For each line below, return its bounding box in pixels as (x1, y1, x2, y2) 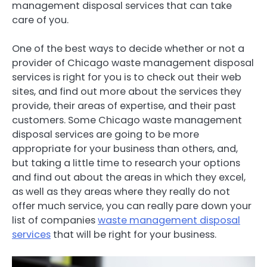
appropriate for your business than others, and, (12, 141, 238, 156)
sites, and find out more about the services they (12, 84, 241, 98)
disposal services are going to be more (12, 127, 199, 141)
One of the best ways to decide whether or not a (12, 41, 244, 55)
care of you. (12, 13, 69, 27)
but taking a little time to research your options (12, 156, 240, 170)
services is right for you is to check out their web (12, 70, 241, 84)
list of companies (12, 213, 98, 227)
